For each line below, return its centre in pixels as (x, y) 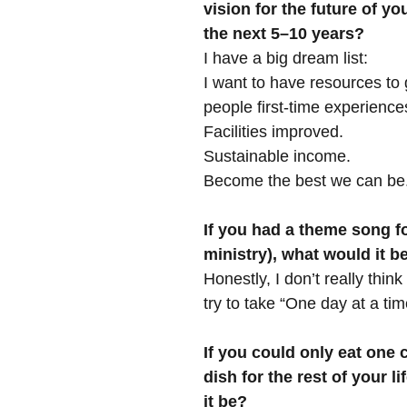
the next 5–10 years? (284, 34)
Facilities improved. (273, 132)
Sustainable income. (277, 156)
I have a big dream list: (286, 58)
